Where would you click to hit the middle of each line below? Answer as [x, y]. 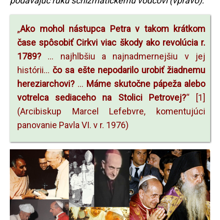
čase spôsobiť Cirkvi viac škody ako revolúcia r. [111, 42]
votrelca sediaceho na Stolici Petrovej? [102, 97]
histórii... [35, 70]
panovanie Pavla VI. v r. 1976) [73, 125]
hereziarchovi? [46, 83]
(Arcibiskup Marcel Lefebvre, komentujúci [111, 111]
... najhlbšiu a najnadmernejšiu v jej [123, 56]
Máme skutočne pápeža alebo [146, 83]
